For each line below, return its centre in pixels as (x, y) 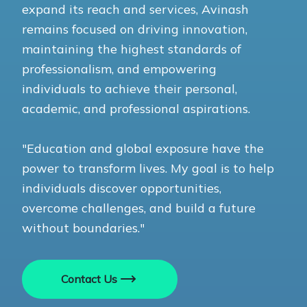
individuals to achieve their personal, (130, 88)
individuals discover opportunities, (122, 188)
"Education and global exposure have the (143, 148)
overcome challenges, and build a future (139, 208)
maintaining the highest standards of (132, 49)
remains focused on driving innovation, (135, 29)
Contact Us (89, 279)
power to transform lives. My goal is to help (148, 168)
